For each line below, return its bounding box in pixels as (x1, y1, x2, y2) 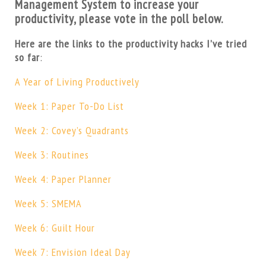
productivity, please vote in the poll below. (14, 11, 223, 27)
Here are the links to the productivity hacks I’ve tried (14, 37, 247, 51)
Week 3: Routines (14, 148, 89, 162)
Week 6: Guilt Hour (14, 221, 95, 235)
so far (14, 50, 40, 65)
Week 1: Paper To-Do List (14, 99, 124, 113)
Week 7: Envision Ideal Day (14, 245, 131, 259)
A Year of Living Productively (14, 75, 140, 89)
